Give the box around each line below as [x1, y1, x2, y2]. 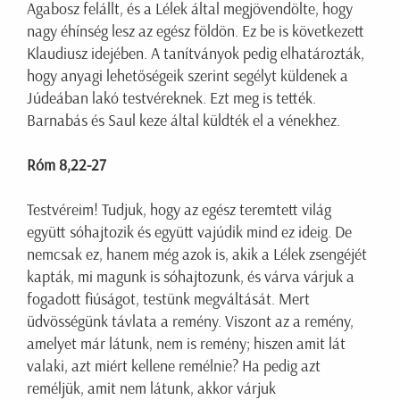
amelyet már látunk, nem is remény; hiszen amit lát [27, 334, 346, 354]
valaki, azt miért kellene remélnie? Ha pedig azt [27, 356, 321, 377]
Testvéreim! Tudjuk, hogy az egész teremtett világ [27, 200, 331, 221]
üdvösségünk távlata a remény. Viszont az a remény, [27, 312, 354, 332]
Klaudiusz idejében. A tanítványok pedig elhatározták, [27, 44, 364, 64]
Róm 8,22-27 [27, 155, 106, 176]
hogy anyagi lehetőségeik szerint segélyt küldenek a [27, 66, 348, 87]
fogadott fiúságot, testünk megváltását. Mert [27, 289, 310, 310]
